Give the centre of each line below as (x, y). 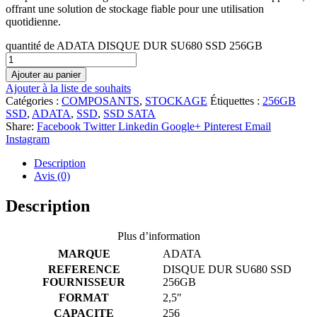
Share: (20, 126)
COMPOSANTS (100, 100)
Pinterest (223, 126)
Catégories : (34, 100)
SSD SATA (129, 113)
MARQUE (84, 253)
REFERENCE (84, 269)
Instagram (28, 139)
